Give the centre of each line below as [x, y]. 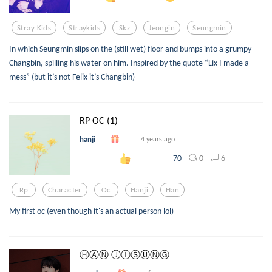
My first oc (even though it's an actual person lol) [91, 211]
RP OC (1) [99, 121]
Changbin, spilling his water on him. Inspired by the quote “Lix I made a [129, 63]
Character [65, 189]
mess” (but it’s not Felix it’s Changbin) [72, 77]
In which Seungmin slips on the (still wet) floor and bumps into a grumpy [130, 49]
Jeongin [162, 27]
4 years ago [158, 139]
